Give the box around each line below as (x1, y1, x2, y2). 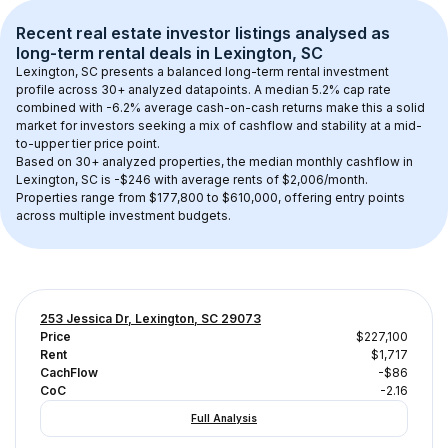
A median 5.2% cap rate (254, 82, 391, 97)
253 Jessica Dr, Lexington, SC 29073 (40, 311, 261, 326)
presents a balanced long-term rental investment (98, 64, 392, 79)
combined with (16, 100, 106, 115)
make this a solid (323, 100, 428, 115)
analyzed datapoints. (125, 82, 254, 97)
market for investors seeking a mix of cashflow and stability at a (16, 118, 394, 133)
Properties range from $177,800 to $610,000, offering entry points (16, 190, 408, 205)
